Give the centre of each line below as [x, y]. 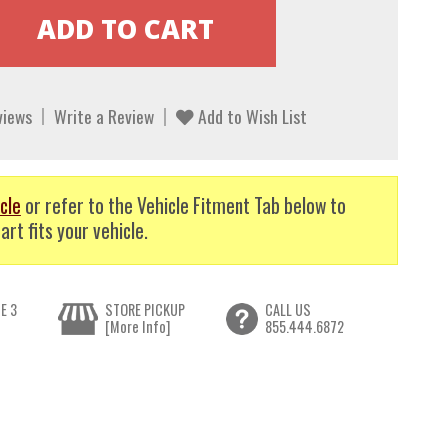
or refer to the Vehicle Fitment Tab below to [183, 205]
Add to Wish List [250, 116]
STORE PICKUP [145, 310]
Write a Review [103, 116]
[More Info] [138, 327]
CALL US [287, 310]
